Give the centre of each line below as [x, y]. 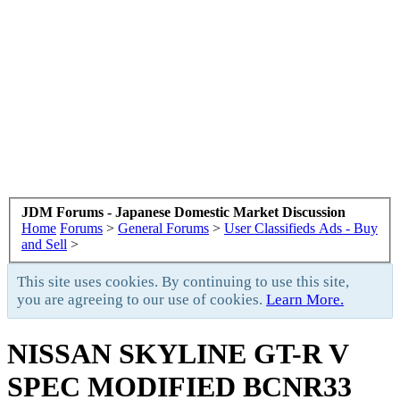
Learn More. [305, 299]
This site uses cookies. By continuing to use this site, [183, 281]
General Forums [163, 228]
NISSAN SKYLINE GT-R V [178, 353]
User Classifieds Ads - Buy [301, 228]
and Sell [44, 244]
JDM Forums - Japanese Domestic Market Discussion [183, 212]
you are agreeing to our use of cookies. [142, 299]
